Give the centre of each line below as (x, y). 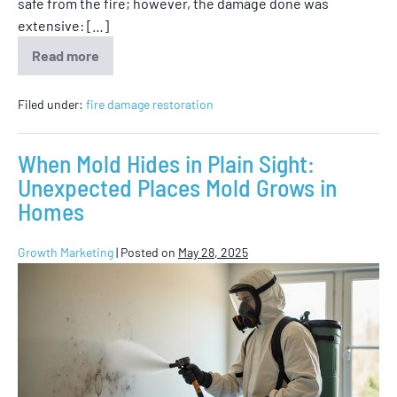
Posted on (148, 253)
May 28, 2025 (213, 253)
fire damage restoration (150, 105)
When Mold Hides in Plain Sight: (166, 163)
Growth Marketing (66, 253)
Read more (66, 56)
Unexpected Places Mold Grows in (177, 187)
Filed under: (51, 105)
